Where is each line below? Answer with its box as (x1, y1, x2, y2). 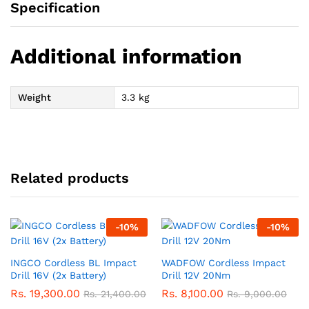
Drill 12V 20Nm (161, 270, 230, 281)
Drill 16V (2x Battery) (10, 270, 106, 281)
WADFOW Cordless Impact (161, 257, 286, 269)
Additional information (10, 43, 242, 68)
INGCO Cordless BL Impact (10, 257, 137, 269)
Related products (10, 170, 129, 187)
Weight (18, 91, 51, 103)
